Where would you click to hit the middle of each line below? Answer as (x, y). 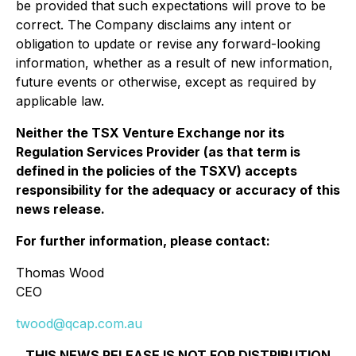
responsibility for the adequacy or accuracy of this (178, 190)
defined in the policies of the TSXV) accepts (157, 171)
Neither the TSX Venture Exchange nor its (150, 133)
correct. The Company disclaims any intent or (154, 25)
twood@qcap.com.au (79, 323)
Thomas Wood (60, 273)
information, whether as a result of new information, (174, 63)
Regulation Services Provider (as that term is (158, 152)
